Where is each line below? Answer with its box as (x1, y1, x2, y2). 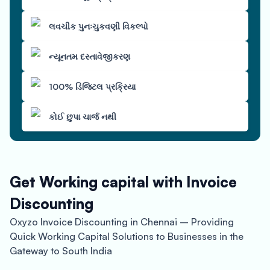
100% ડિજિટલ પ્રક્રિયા (49, 81, 136, 92)
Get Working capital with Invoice (10, 173, 237, 191)
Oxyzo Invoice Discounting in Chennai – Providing (10, 216, 234, 228)
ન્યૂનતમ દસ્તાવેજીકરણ (49, 51, 130, 61)
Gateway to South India (10, 245, 112, 257)
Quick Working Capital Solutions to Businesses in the (10, 230, 243, 242)
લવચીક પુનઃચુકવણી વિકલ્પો (49, 20, 148, 31)
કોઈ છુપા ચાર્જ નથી (49, 111, 116, 122)
